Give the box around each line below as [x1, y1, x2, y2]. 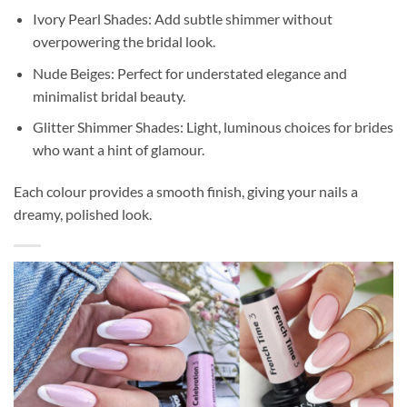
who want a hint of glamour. [32, 141, 204, 159]
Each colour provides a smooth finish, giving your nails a [14, 183, 358, 201]
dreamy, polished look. [14, 205, 152, 223]
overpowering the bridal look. [32, 33, 215, 51]
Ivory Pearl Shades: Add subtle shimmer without [32, 10, 333, 28]
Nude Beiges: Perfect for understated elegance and [32, 64, 347, 82]
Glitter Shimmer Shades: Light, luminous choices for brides [32, 118, 393, 136]
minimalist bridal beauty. [32, 86, 185, 104]
